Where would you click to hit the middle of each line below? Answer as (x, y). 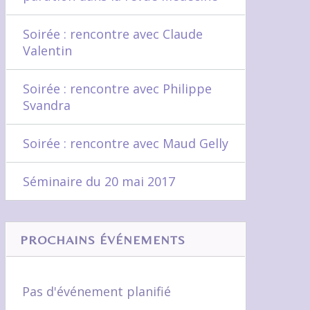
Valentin (47, 51)
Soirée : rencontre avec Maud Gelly (125, 143)
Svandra (46, 105)
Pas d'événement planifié (97, 291)
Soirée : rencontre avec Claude (112, 34)
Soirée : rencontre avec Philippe (117, 89)
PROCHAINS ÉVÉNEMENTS (103, 240)
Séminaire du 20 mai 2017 (99, 181)
